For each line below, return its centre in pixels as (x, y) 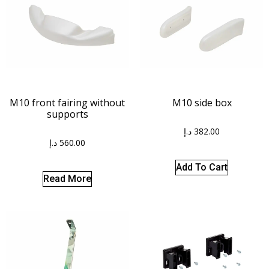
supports (67, 114)
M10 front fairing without (67, 102)
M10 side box (202, 102)
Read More (67, 178)
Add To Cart (202, 167)
